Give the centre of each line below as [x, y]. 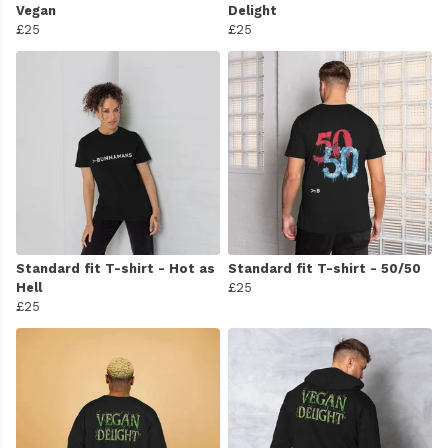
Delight [252, 11]
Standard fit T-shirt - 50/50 [324, 269]
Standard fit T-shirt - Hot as [115, 269]
